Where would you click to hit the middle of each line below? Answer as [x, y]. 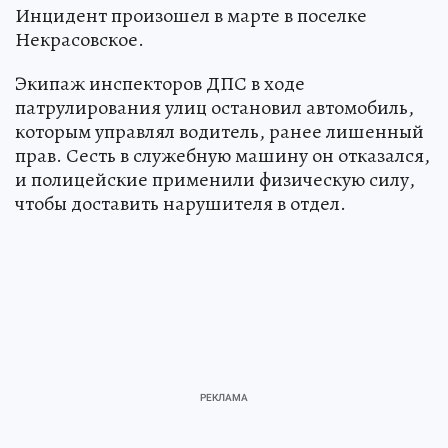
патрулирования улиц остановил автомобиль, [214, 107]
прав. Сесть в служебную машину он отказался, [222, 155]
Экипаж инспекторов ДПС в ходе [160, 83]
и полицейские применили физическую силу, [215, 179]
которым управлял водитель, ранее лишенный [219, 131]
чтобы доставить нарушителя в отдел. [180, 203]
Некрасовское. [79, 39]
